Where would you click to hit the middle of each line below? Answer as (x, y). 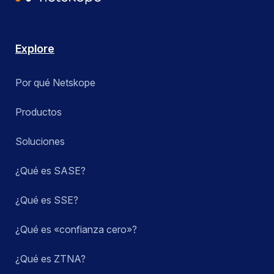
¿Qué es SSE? (47, 200)
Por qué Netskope (55, 83)
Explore (35, 49)
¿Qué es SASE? (50, 171)
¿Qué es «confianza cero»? (76, 230)
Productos (39, 112)
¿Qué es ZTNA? (50, 259)
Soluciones (40, 142)
